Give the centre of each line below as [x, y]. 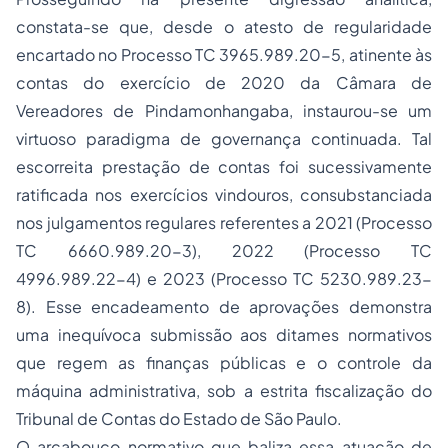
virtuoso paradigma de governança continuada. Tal [224, 138]
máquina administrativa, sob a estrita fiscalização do [224, 390]
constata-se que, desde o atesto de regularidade [224, 26]
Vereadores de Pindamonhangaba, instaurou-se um [224, 110]
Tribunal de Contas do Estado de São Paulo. [179, 418]
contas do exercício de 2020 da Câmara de [224, 82]
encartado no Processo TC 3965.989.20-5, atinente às [224, 54]
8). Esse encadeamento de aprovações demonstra [224, 306]
